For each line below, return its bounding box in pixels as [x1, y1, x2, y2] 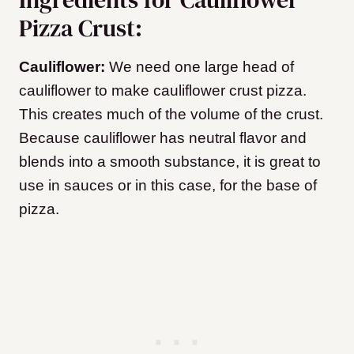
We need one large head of [105, 58, 294, 76]
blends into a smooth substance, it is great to [19, 153, 321, 171]
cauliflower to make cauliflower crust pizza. [19, 82, 307, 100]
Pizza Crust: [19, 12, 142, 45]
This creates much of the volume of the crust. [19, 106, 323, 123]
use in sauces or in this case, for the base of [19, 177, 317, 194]
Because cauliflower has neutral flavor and [19, 130, 307, 147]
